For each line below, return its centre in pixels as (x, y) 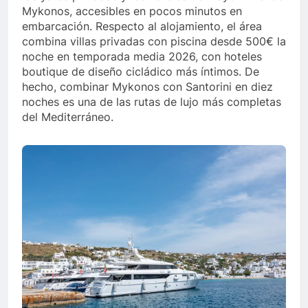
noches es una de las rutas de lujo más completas (152, 102)
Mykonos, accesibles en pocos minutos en (132, 11)
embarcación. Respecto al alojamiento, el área (142, 26)
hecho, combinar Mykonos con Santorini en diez (147, 87)
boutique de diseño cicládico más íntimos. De (141, 72)
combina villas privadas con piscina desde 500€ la (154, 42)
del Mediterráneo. (68, 117)
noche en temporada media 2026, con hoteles (142, 57)
